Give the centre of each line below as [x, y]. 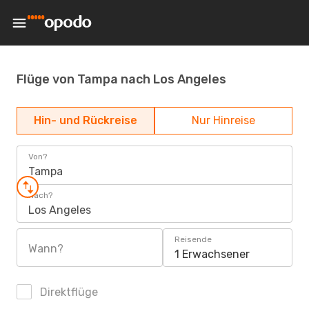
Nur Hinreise [223, 120]
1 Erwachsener [212, 254]
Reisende [193, 239]
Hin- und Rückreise [86, 120]
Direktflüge [68, 292]
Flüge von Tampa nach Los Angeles [121, 79]
